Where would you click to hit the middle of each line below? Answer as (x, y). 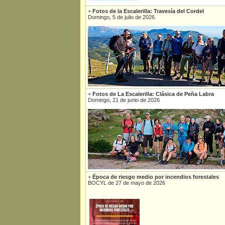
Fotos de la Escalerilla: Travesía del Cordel (148, 11)
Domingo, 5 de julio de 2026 (121, 17)
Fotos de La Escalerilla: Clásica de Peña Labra (153, 94)
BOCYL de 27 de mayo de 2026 (127, 183)
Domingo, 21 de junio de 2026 (124, 100)
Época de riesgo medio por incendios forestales (156, 177)
